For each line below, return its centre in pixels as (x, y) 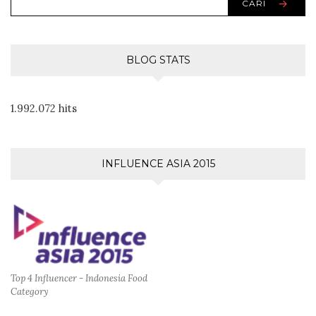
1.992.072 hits (44, 108)
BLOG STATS (158, 60)
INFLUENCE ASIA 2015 (158, 163)
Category (30, 292)
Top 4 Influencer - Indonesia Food (79, 279)
